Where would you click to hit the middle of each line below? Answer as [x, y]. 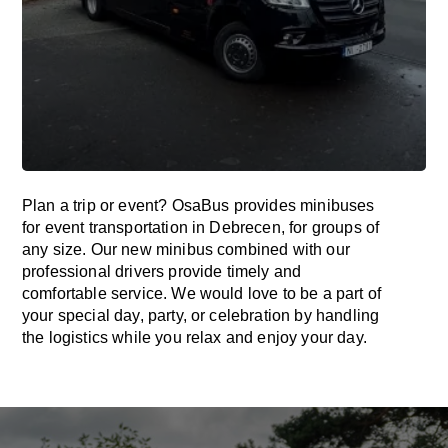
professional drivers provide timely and [162, 271]
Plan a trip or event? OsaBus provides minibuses [198, 205]
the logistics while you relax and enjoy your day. [194, 337]
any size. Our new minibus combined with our [186, 249]
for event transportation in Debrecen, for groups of [201, 227]
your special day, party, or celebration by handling [201, 315]
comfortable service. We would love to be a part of [202, 293]
